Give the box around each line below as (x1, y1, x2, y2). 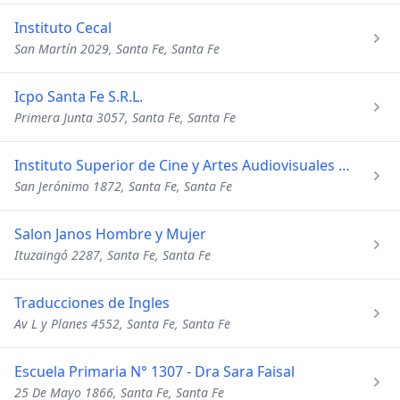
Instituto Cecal (14, 18, 112, 37)
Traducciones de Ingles (14, 293, 170, 312)
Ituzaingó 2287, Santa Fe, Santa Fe (14, 246, 211, 263)
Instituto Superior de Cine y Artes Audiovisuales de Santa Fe (338, 155, 350, 175)
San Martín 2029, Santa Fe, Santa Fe (14, 40, 220, 57)
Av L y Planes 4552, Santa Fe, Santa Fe (14, 315, 230, 332)
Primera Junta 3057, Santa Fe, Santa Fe (14, 109, 236, 126)
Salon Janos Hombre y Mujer (14, 224, 206, 244)
